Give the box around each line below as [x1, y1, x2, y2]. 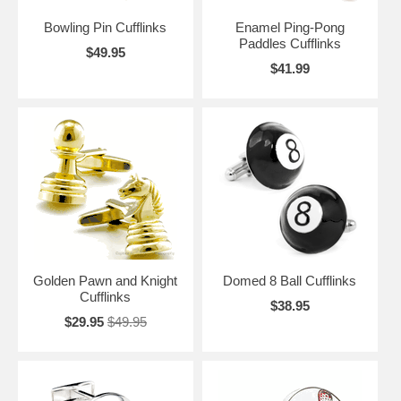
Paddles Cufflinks [238, 36, 341, 52]
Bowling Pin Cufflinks [44, 20, 167, 36]
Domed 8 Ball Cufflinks [223, 273, 357, 289]
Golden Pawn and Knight [33, 273, 178, 289]
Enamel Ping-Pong [235, 20, 345, 36]
